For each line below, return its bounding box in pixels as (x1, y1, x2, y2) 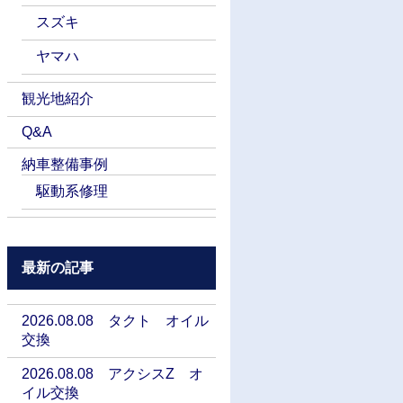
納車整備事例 (22, 157, 108, 172)
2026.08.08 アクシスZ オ (22, 366, 203, 381)
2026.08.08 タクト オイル (22, 313, 209, 328)
